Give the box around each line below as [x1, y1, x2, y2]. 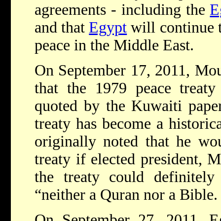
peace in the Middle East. [35, 37, 194, 54]
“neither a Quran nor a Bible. [35, 186, 218, 204]
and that [35, 19, 89, 37]
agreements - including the [35, 1, 210, 19]
